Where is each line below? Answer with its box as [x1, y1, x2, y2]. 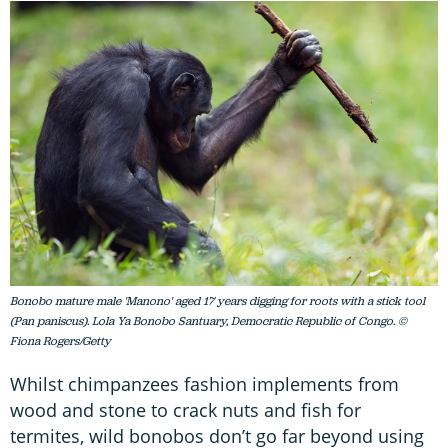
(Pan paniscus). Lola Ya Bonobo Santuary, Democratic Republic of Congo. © [10, 312, 407, 329]
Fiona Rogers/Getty [10, 332, 111, 349]
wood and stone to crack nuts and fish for [10, 397, 361, 422]
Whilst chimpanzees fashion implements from [10, 371, 399, 396]
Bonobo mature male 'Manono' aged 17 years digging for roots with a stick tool [10, 292, 425, 309]
